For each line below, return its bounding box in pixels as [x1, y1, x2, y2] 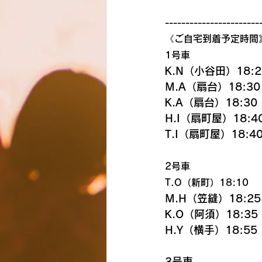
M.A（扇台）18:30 [165, 81, 260, 92]
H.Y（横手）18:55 [165, 225, 257, 235]
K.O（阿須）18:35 [165, 209, 258, 219]
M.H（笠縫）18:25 [165, 193, 261, 204]
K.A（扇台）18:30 [165, 97, 257, 108]
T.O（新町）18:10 [165, 178, 249, 187]
